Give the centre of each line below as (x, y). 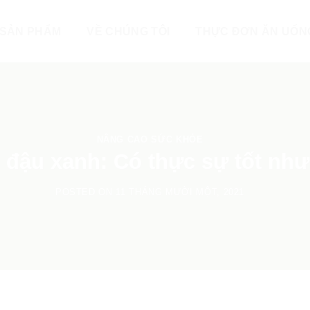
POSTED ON (85, 192)
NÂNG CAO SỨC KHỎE (150, 139)
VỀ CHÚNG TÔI (128, 31)
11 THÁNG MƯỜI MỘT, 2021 (180, 192)
